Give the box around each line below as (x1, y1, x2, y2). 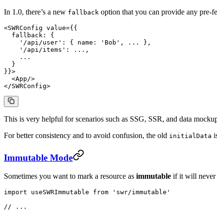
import (4, 188, 27, 196)
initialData (169, 132, 212, 139)
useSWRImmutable (27, 188, 93, 196)
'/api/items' (4, 46, 66, 53)
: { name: (62, 38, 101, 46)
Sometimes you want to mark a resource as (4, 172, 136, 181)
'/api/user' (4, 38, 62, 46)
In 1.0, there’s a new (4, 7, 68, 16)
